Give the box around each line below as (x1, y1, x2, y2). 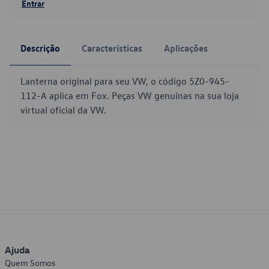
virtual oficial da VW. (20, 104, 106, 116)
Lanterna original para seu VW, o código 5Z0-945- (20, 75, 229, 87)
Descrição (20, 42, 60, 54)
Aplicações (164, 42, 208, 54)
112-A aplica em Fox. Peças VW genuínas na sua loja (20, 89, 239, 101)
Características (82, 42, 142, 54)
